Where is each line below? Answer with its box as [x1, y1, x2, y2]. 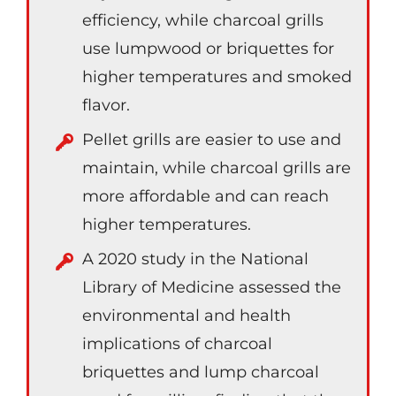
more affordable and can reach [82, 187, 329, 206]
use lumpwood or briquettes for [82, 39, 334, 58]
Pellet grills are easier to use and [82, 130, 341, 149]
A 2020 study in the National [82, 249, 308, 269]
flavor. [82, 95, 130, 115]
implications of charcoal [82, 334, 272, 354]
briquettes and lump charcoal [82, 362, 319, 382]
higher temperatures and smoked [82, 67, 352, 87]
